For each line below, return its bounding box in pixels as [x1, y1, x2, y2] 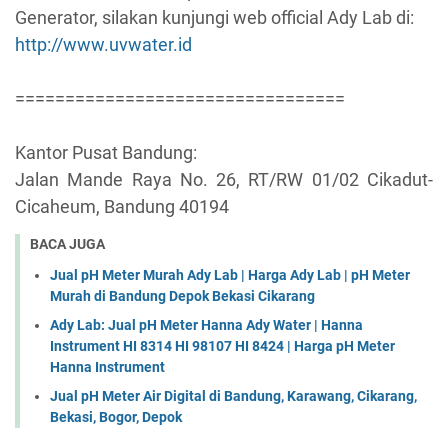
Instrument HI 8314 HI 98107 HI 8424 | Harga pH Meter [50, 337, 395, 354]
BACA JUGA [30, 236, 105, 253]
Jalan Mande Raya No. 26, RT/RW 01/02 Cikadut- [15, 169, 433, 191]
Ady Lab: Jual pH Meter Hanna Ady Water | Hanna [50, 316, 363, 333]
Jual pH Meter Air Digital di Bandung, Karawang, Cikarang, [50, 387, 417, 404]
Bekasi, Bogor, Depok [50, 408, 182, 425]
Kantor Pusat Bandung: [15, 142, 197, 164]
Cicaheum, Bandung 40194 [15, 196, 229, 218]
